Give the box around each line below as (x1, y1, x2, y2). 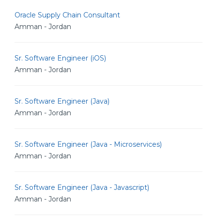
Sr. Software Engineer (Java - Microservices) (15, 140, 162, 149)
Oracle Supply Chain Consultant (15, 11, 120, 19)
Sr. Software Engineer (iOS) (15, 54, 106, 62)
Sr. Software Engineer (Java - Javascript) (15, 183, 149, 192)
